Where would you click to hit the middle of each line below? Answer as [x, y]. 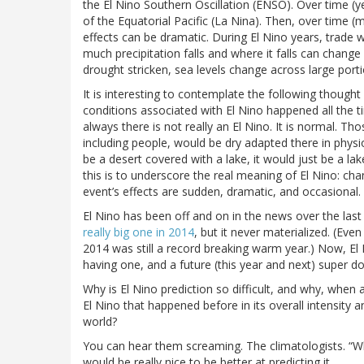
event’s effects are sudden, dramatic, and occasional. [222, 192]
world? [100, 322]
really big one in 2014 [139, 232]
